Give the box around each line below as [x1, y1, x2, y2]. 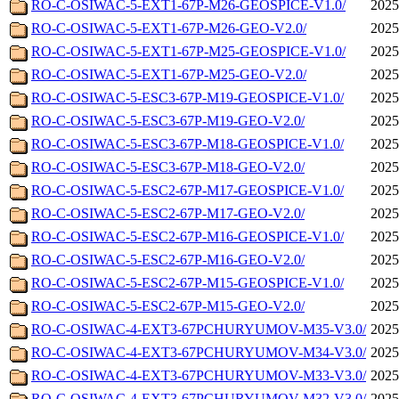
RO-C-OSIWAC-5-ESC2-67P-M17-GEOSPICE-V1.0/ [31, 183, 344, 199]
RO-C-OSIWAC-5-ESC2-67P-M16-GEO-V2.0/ [31, 252, 305, 268]
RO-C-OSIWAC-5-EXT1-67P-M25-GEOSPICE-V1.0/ [31, 44, 346, 60]
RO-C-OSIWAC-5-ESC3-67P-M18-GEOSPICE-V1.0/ [31, 136, 344, 152]
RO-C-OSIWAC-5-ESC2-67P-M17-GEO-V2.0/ [31, 206, 305, 222]
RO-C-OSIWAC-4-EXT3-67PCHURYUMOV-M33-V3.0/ [31, 368, 366, 384]
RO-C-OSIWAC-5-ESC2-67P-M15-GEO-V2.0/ [31, 298, 305, 314]
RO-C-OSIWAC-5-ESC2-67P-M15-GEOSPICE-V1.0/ [31, 275, 344, 291]
